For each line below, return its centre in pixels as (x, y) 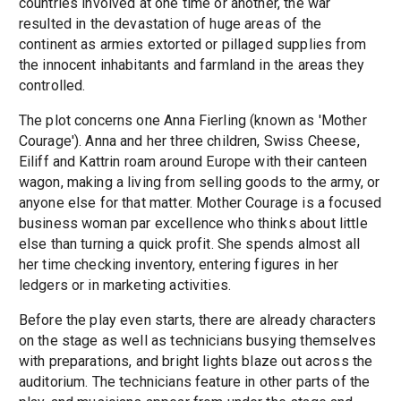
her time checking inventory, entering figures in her (179, 265)
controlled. (52, 86)
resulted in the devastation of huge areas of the (170, 24)
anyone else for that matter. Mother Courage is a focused (200, 203)
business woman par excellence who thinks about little (193, 224)
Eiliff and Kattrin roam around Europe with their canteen (193, 162)
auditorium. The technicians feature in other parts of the (194, 382)
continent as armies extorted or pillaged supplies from (192, 45)
